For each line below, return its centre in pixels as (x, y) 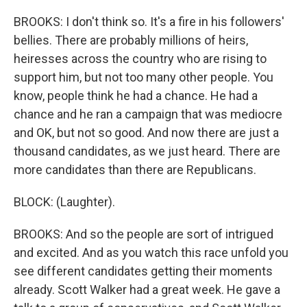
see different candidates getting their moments (143, 271)
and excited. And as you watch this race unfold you (151, 253)
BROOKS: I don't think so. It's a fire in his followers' (149, 22)
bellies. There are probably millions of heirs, (131, 40)
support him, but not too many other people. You (144, 77)
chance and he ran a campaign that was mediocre (148, 114)
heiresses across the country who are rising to (140, 59)
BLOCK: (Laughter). (64, 202)
